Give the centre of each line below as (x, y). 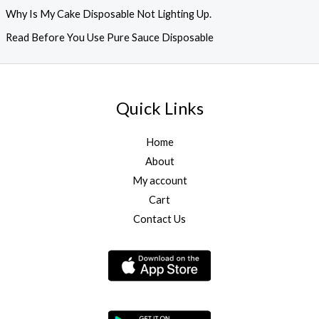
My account (159, 181)
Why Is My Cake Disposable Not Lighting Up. (108, 14)
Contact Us (159, 219)
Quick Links (159, 108)
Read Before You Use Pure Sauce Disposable (109, 37)
